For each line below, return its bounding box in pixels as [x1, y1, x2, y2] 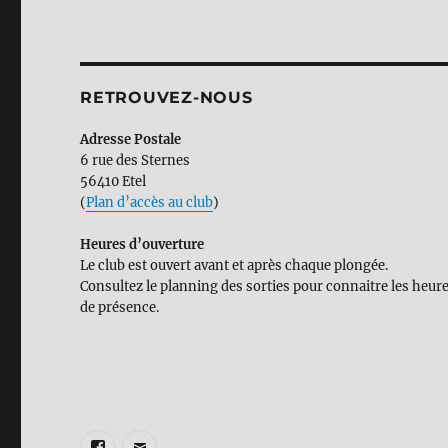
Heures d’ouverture [80, 236, 205, 254]
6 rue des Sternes [80, 152, 191, 170]
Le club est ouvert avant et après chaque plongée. [80, 257, 389, 275]
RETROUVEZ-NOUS [80, 88, 253, 108]
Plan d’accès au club [86, 194, 214, 212]
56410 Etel [80, 173, 147, 191]
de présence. [80, 299, 160, 317]
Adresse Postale [80, 131, 182, 149]
